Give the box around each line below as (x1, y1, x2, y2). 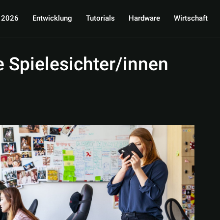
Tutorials (85, 13, 115, 24)
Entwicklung (32, 13, 72, 24)
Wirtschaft (173, 13, 208, 24)
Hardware (128, 13, 160, 24)
